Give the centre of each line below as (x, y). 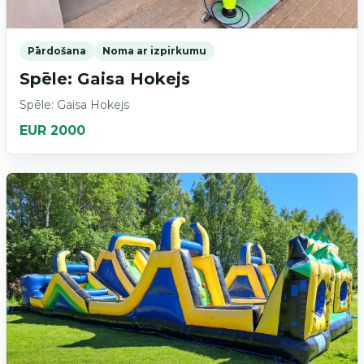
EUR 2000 (52, 130)
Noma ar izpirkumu (154, 50)
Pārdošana (56, 50)
